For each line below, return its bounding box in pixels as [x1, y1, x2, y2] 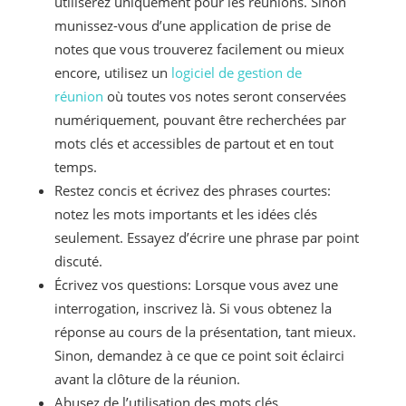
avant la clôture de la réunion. [53, 370, 240, 389]
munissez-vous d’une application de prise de [53, 16, 331, 35]
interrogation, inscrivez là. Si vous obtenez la [53, 299, 332, 318]
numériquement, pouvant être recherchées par [53, 111, 346, 130]
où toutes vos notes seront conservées [102, 87, 346, 106]
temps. [53, 158, 97, 177]
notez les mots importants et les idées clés [53, 205, 317, 224]
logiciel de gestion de [167, 63, 302, 82]
